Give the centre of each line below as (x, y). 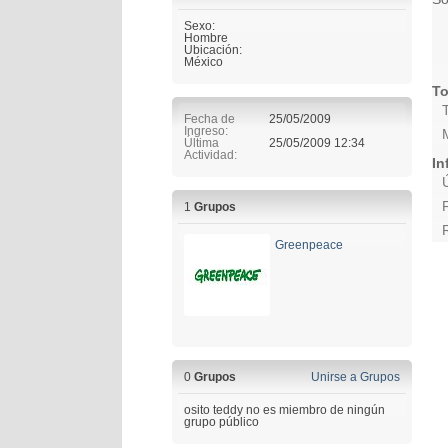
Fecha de (209, 118)
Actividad (209, 154)
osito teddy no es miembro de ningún (284, 409)
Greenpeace (309, 244)
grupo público (221, 421)
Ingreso (204, 130)
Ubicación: (213, 49)
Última (201, 142)
